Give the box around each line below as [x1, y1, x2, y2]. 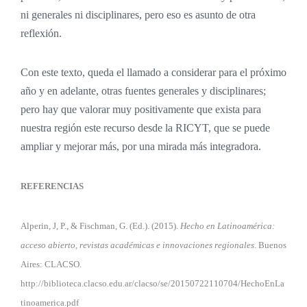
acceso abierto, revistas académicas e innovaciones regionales [21, 239, 254, 250]
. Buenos [254, 239, 286, 250]
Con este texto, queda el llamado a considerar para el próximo [21, 66, 286, 78]
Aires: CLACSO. [21, 258, 82, 269]
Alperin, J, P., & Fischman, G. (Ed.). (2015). [21, 220, 180, 231]
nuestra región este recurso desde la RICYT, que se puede [21, 121, 270, 134]
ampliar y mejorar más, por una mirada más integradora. [21, 140, 261, 152]
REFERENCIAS [21, 180, 84, 191]
